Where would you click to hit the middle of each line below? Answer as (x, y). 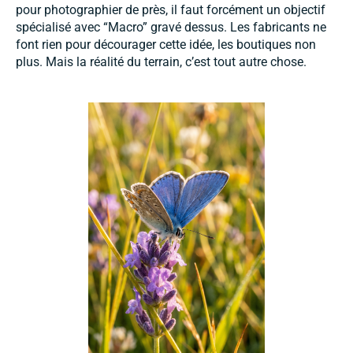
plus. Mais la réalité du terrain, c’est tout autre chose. (161, 61)
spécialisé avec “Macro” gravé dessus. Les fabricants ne (171, 27)
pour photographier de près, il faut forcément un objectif (171, 9)
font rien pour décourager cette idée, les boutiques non (166, 44)
